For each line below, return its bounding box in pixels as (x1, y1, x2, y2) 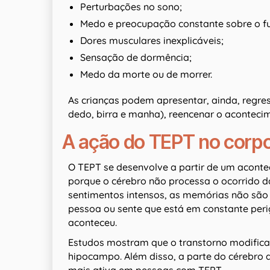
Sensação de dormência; (80, 51, 192, 64)
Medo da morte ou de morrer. (80, 68, 212, 81)
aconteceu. (68, 216, 117, 229)
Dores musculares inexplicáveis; (80, 34, 224, 47)
